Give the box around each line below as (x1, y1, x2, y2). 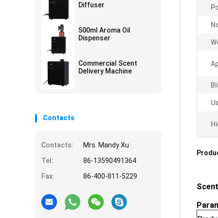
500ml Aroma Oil (78, 26, 130, 34)
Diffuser (78, 1, 105, 9)
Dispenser (78, 34, 110, 42)
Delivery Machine (78, 67, 132, 75)
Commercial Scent (78, 59, 137, 67)
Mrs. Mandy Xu (83, 141, 129, 149)
